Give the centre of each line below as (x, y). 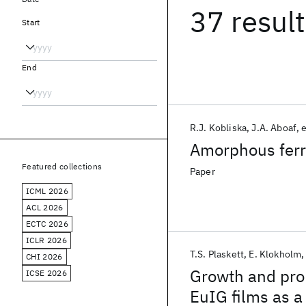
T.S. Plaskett (217, 254)
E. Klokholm (275, 254)
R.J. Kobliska (219, 128)
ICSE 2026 (46, 273)
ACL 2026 (45, 207)
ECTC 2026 (47, 224)
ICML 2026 (47, 191)
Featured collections (62, 166)
